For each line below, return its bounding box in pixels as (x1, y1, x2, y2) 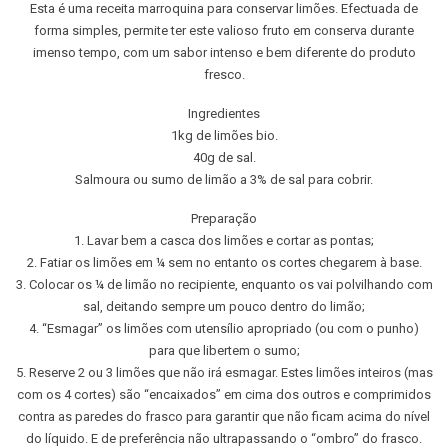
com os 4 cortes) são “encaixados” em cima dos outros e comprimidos (17, 386, 431, 402)
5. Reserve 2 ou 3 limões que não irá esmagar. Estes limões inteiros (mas (15, 364, 433, 380)
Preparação (191, 210, 257, 226)
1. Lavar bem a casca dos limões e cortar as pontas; (74, 232, 374, 248)
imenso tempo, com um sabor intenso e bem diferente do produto (32, 44, 416, 60)
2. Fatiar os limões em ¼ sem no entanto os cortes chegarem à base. (26, 254, 422, 270)
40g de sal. (192, 149, 256, 165)
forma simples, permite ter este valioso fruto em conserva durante (34, 22, 414, 38)
